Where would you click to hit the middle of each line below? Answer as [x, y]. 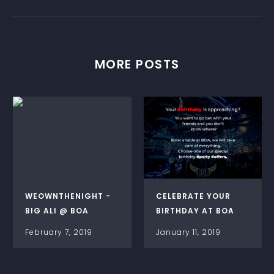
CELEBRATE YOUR [193, 196]
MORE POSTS [137, 65]
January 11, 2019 [188, 232]
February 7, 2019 [59, 232]
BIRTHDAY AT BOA [195, 210]
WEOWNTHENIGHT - [68, 196]
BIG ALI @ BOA [57, 210]
